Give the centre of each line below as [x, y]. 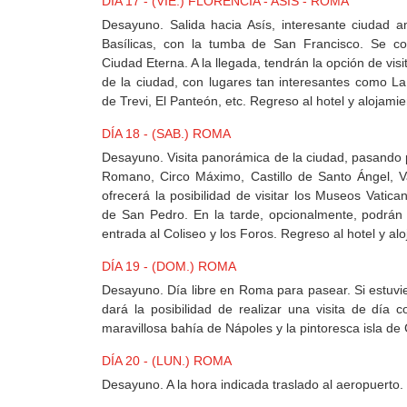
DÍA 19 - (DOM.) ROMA [169, 267]
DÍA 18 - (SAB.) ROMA [166, 134]
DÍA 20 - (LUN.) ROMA [167, 361]
